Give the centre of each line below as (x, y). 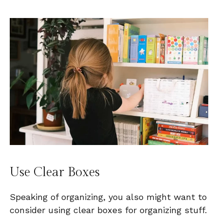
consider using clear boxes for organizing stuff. (108, 210)
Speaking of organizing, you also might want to (108, 197)
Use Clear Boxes (55, 173)
